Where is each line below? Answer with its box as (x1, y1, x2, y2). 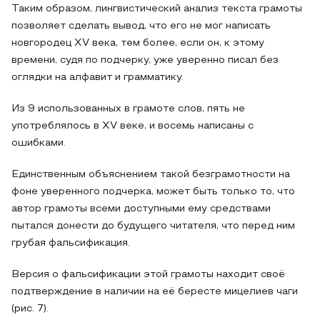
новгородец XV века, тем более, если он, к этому (11, 39, 264, 48)
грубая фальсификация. (11, 239, 130, 248)
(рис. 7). (11, 304, 49, 314)
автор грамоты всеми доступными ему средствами (11, 204, 271, 214)
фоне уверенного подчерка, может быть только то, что (11, 187, 295, 196)
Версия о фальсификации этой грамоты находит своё (11, 270, 285, 279)
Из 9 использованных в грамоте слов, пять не (11, 104, 245, 114)
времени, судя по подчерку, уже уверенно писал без (11, 56, 279, 65)
